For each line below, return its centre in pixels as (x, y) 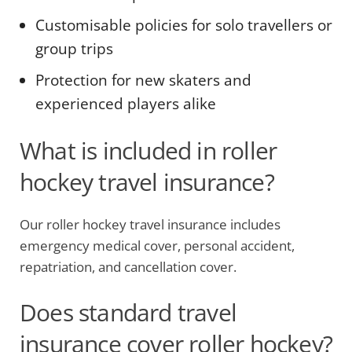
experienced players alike (126, 104)
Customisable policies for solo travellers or (184, 25)
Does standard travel (128, 312)
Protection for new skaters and (143, 80)
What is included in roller (148, 150)
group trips (74, 49)
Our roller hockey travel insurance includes (150, 224)
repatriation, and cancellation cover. (128, 267)
